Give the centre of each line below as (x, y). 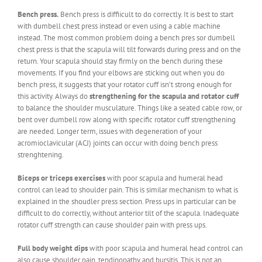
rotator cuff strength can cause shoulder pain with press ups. (112, 225)
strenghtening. (41, 154)
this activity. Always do (54, 96)
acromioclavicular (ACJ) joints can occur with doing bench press (118, 143)
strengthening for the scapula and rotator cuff (164, 96)
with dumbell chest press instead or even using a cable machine (119, 26)
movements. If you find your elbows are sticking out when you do (121, 73)
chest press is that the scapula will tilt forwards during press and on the (129, 49)
